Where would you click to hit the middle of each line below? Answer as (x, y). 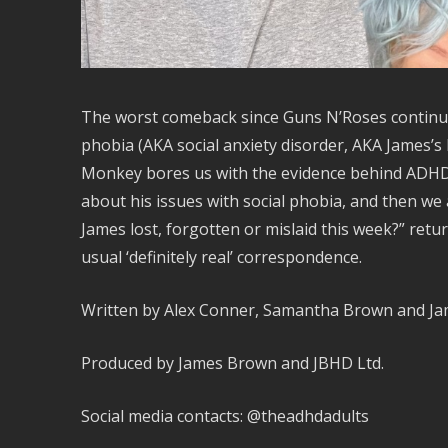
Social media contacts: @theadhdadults (224, 416)
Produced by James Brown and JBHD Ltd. (232, 363)
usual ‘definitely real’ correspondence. (221, 257)
